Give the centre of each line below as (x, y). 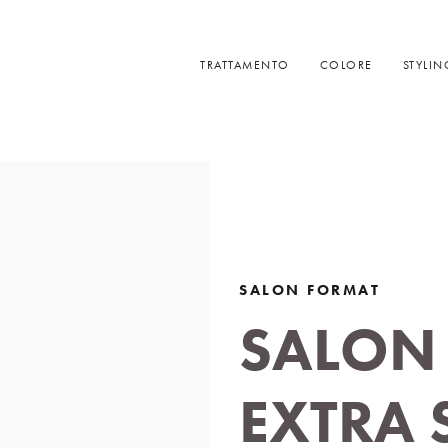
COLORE (346, 65)
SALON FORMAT (309, 290)
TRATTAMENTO (245, 65)
